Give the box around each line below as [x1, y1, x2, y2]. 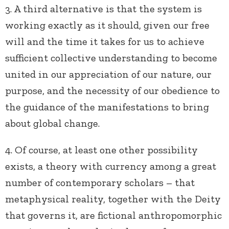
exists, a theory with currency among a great [5, 160, 216, 173]
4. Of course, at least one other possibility [5, 144, 198, 156]
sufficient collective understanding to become [5, 52, 217, 64]
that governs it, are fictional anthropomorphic [5, 209, 222, 222]
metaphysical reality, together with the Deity [5, 193, 221, 205]
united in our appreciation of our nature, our [5, 68, 212, 81]
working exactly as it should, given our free [5, 19, 210, 32]
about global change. [5, 117, 102, 130]
